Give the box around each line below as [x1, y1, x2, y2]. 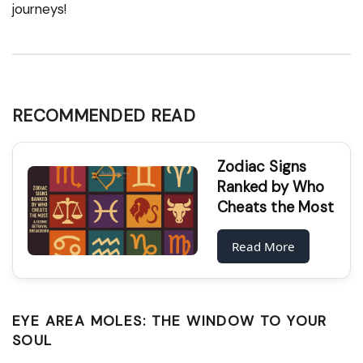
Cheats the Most [217, 198, 334, 218]
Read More [232, 238, 295, 255]
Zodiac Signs [217, 157, 307, 177]
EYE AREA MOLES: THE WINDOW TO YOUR [12, 312, 327, 331]
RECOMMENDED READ [12, 105, 195, 127]
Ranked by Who [217, 177, 325, 198]
